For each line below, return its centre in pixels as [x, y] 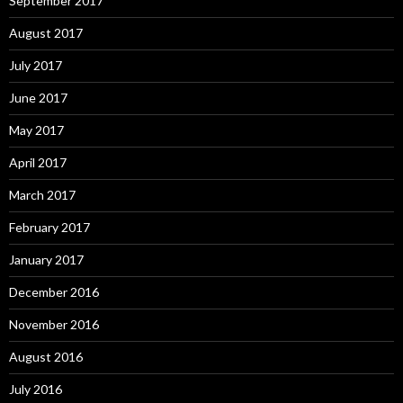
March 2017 [42, 194]
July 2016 [36, 389]
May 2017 [36, 130]
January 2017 [46, 259]
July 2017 [36, 65]
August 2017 [46, 32]
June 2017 [38, 97]
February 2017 [49, 227]
